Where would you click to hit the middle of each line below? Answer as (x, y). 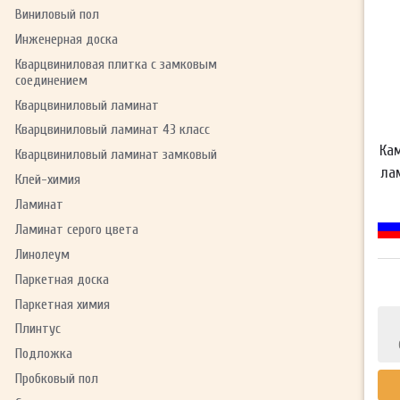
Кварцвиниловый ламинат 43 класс (112, 130)
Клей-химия (47, 180)
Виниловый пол (57, 14)
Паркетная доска (62, 279)
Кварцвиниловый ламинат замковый (116, 155)
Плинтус (37, 329)
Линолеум (42, 254)
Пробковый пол (56, 379)
